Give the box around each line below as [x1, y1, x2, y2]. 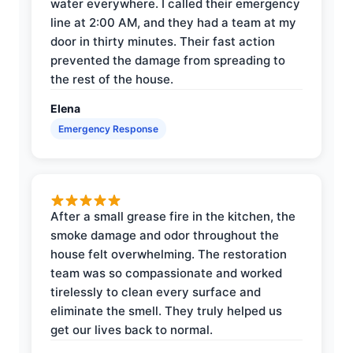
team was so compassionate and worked [50, 265, 282, 281]
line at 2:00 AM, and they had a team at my [50, 14, 296, 30]
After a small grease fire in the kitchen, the [50, 208, 295, 224]
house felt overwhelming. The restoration [50, 246, 287, 262]
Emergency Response [58, 122, 158, 135]
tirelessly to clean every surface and [50, 284, 261, 299]
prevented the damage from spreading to [50, 52, 285, 68]
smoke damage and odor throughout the [50, 227, 279, 243]
